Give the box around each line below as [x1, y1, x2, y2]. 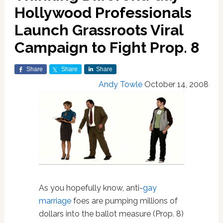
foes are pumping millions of [71, 196, 178, 206]
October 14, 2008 [144, 80, 209, 89]
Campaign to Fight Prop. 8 [14, 39, 199, 56]
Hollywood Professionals [14, 4, 192, 21]
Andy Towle [99, 80, 143, 89]
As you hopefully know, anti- [38, 183, 143, 193]
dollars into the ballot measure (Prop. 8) [38, 209, 184, 219]
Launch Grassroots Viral [14, 21, 183, 39]
